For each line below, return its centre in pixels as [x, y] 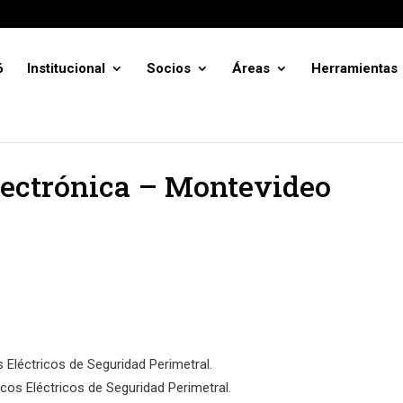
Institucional [66, 68]
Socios [169, 68]
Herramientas [354, 68]
